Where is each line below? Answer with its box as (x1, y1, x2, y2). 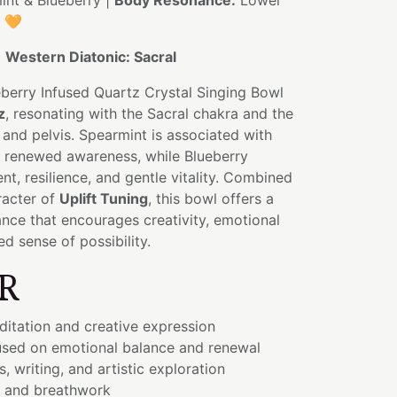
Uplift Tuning (59, 190, 148, 207)
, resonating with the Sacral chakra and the (5, 105, 293, 122)
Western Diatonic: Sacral (5, 48, 176, 66)
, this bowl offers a (148, 190, 274, 207)
